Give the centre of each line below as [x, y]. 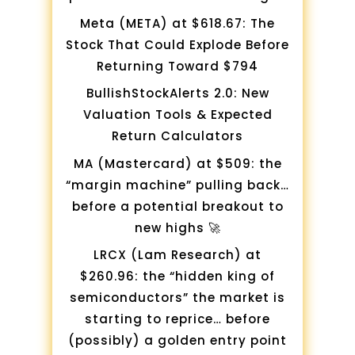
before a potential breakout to [177, 206]
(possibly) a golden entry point [177, 341]
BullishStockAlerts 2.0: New [177, 94]
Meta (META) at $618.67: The [177, 23]
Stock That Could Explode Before [177, 44]
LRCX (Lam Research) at [177, 255]
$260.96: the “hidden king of [177, 277]
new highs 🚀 [177, 227]
